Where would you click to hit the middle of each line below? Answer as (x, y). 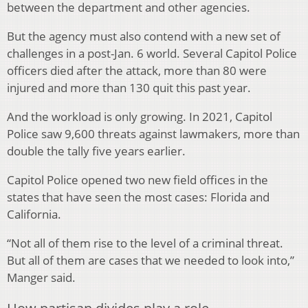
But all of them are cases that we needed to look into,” (151, 261)
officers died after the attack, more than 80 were (137, 71)
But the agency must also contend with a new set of (144, 36)
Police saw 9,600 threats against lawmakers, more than (153, 134)
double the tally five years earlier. (96, 151)
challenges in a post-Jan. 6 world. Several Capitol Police (152, 54)
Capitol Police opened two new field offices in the (137, 180)
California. (34, 214)
